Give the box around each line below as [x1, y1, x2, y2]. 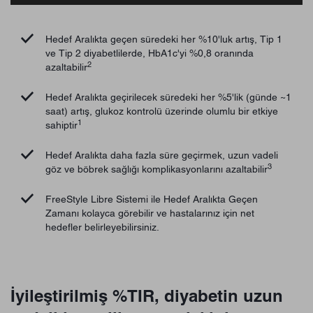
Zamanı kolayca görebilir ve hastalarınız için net [45, 207, 254, 219]
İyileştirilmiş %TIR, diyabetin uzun [10, 285, 283, 305]
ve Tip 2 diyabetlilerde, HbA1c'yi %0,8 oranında [45, 48, 254, 59]
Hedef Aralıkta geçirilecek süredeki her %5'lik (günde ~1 [45, 91, 291, 103]
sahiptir [45, 119, 78, 131]
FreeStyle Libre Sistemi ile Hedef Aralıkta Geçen [45, 193, 258, 205]
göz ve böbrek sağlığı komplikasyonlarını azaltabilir [45, 163, 268, 175]
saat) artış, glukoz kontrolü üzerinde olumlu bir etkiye [45, 105, 278, 117]
